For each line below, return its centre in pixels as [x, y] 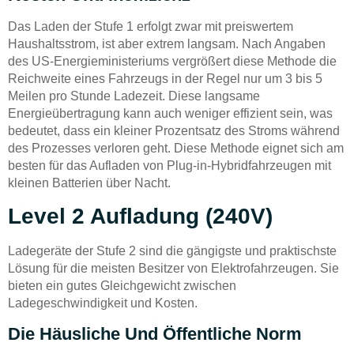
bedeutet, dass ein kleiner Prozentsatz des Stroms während [174, 131]
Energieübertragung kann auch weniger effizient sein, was [170, 113]
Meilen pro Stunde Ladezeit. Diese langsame [134, 96]
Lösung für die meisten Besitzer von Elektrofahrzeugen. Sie [173, 269]
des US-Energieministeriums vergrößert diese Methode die [172, 61]
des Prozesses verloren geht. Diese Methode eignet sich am [176, 148]
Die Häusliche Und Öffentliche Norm [155, 333]
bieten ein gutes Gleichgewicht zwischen [122, 286]
